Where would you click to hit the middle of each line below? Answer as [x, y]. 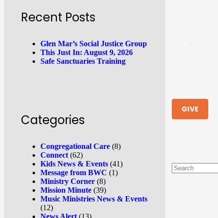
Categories [53, 120]
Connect [54, 155]
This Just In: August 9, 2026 [87, 52]
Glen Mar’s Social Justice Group [94, 43]
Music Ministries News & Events [94, 199]
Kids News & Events [74, 163]
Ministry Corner [68, 181]
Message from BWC [74, 172]
